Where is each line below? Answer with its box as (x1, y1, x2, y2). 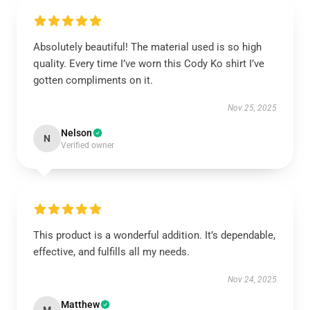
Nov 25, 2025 (228, 103, 277, 113)
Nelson (61, 127, 92, 138)
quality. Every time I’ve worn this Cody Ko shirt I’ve (33, 57, 264, 70)
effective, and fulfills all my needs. (33, 246, 190, 258)
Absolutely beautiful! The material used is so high (33, 41, 262, 53)
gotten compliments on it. (33, 74, 153, 86)
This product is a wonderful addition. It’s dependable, (33, 229, 275, 241)
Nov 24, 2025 (228, 275, 277, 284)
